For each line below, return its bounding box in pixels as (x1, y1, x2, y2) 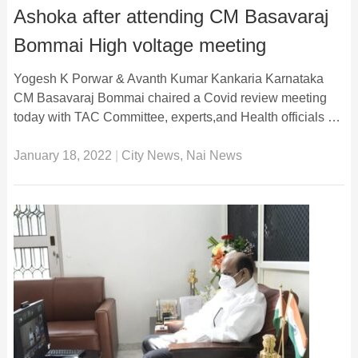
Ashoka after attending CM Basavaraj (13, 5, 328, 27)
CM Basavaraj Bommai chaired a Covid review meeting (13, 90, 327, 105)
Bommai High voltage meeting (13, 34, 266, 56)
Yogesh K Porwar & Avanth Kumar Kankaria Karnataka (13, 71, 324, 86)
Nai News (185, 148, 242, 162)
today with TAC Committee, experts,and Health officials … (13, 109, 340, 124)
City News (121, 148, 180, 162)
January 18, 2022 (13, 148, 112, 162)
